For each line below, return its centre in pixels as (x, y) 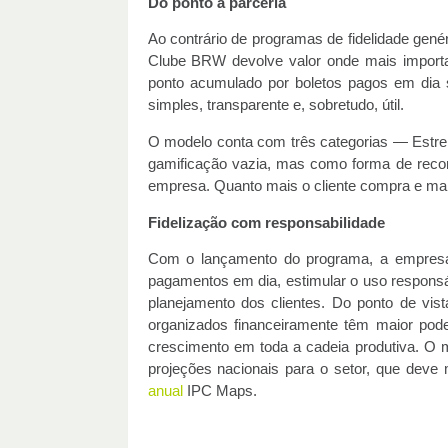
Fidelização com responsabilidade (266, 222)
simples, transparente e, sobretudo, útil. (275, 105)
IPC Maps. (219, 391)
